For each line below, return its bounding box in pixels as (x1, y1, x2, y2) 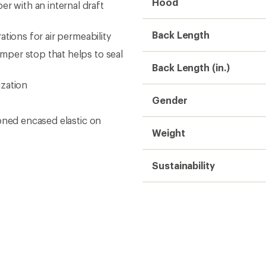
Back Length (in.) (152, 62, 230, 73)
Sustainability (152, 160, 215, 171)
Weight (152, 127, 185, 138)
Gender (152, 94, 188, 106)
